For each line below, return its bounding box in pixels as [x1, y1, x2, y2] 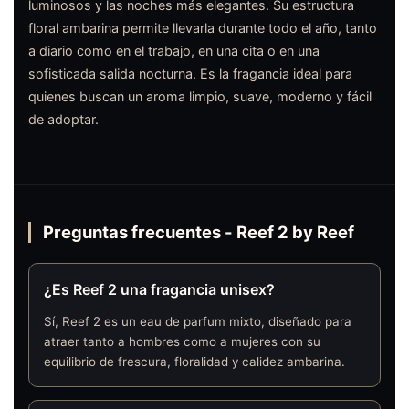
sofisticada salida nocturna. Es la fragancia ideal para [28, 66, 352, 82]
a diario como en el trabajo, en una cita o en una [28, 43, 320, 59]
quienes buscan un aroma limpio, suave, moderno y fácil [28, 89, 372, 105]
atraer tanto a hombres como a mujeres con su [44, 334, 320, 350]
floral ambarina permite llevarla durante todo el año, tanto [28, 20, 377, 37]
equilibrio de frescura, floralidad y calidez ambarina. [44, 354, 345, 370]
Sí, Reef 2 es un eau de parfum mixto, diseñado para [44, 314, 351, 330]
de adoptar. [28, 111, 99, 128]
